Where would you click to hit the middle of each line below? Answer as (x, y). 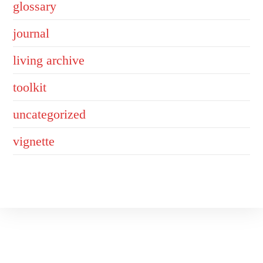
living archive (49, 60)
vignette (34, 141)
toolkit (30, 87)
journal (31, 33)
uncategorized (50, 114)
